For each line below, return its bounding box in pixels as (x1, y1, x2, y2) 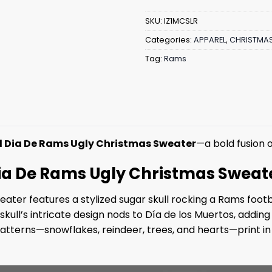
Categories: (145, 35, 194, 46)
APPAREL (194, 35, 226, 46)
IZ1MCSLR (164, 16, 198, 27)
